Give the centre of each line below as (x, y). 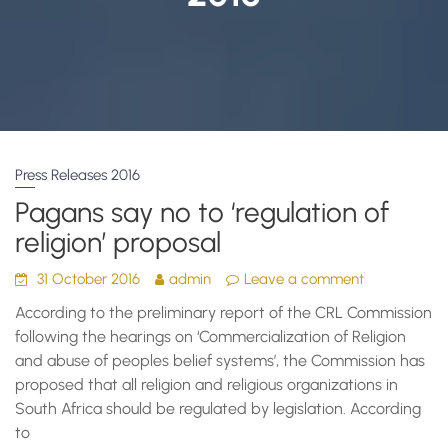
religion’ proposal (118, 242)
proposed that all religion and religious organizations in (207, 384)
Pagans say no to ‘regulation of (202, 212)
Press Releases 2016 (78, 175)
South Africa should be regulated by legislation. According (218, 408)
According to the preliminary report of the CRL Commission (224, 312)
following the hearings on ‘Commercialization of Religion (211, 336)
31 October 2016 (89, 279)
